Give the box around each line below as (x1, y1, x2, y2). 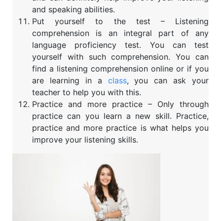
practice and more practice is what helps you (32, 123, 209, 133)
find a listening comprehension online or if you (32, 64, 209, 74)
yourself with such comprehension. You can (32, 52, 209, 62)
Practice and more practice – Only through (32, 99, 209, 110)
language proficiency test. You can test (32, 40, 209, 50)
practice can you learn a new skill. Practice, (32, 111, 209, 121)
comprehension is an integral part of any (32, 28, 209, 38)
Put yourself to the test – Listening (32, 16, 209, 27)
